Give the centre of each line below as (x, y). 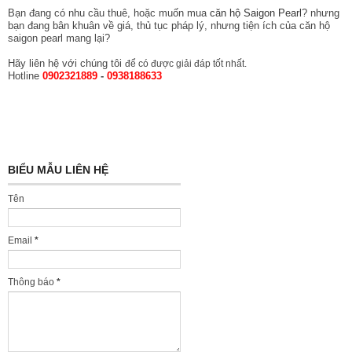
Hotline (25, 75)
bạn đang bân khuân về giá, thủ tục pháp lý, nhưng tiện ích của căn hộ (169, 25)
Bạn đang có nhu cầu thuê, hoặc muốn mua (109, 13)
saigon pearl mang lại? (59, 38)
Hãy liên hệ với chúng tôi (66, 63)
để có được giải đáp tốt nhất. (186, 63)
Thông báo (32, 282)
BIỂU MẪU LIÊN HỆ (58, 169)
